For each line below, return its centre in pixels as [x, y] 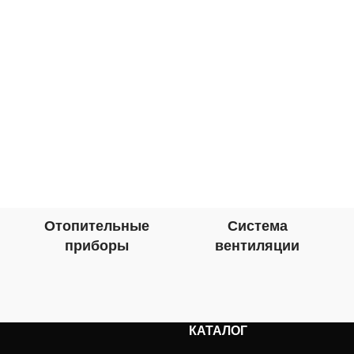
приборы [96, 245]
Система [257, 226]
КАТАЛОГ [218, 331]
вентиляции [258, 245]
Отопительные [96, 226]
